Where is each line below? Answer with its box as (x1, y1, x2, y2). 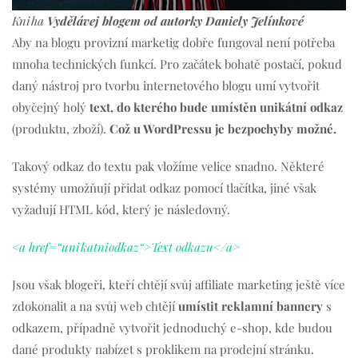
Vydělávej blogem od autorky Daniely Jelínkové (47, 13, 304, 30)
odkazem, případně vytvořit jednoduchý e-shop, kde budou (12, 320, 332, 336)
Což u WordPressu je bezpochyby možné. (109, 121, 336, 137)
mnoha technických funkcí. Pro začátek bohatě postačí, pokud (12, 56, 342, 73)
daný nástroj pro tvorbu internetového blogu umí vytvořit (12, 78, 320, 94)
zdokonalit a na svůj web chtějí (12, 298, 178, 315)
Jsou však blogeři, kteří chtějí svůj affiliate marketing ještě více (12, 276, 345, 293)
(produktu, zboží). (12, 121, 109, 137)
